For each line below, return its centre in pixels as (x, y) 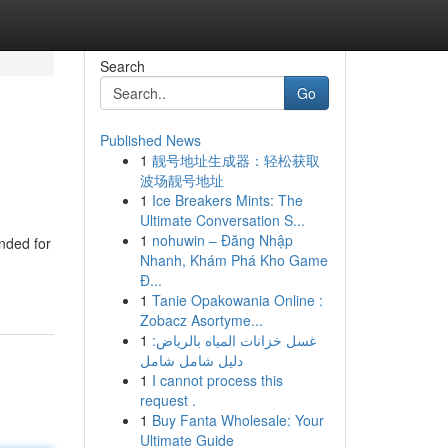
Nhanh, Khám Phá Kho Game (233, 260)
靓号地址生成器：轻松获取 (235, 160)
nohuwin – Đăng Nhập (222, 240)
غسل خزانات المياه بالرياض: (233, 340)
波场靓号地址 (181, 180)
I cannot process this (217, 380)
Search (122, 66)
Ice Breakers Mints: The (227, 200)
